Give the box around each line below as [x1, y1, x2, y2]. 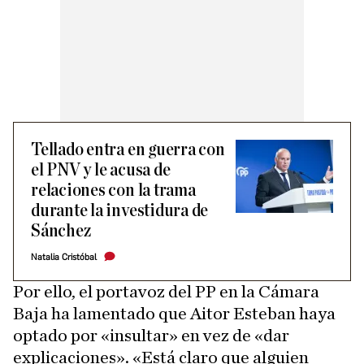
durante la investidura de [31, 201, 209, 220]
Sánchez [31, 222, 91, 240]
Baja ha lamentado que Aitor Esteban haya [13, 305, 336, 323]
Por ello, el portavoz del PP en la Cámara [13, 283, 319, 301]
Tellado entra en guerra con [31, 141, 225, 159]
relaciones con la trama [31, 181, 196, 200]
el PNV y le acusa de [31, 161, 171, 180]
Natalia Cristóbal [31, 252, 97, 262]
